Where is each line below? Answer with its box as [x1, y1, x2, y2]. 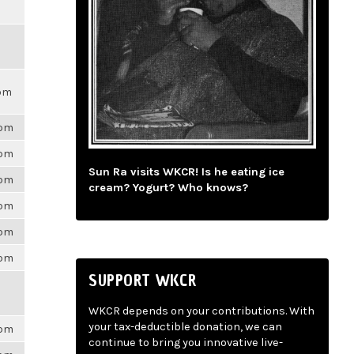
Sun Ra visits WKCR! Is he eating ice [88, 165, 284, 179]
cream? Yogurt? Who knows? [88, 181, 248, 195]
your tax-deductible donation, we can [88, 320, 282, 334]
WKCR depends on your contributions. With [88, 304, 314, 318]
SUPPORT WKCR [88, 269, 197, 292]
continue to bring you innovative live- [88, 336, 283, 350]
